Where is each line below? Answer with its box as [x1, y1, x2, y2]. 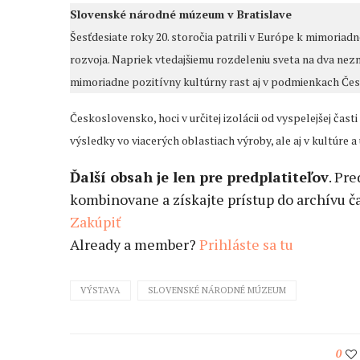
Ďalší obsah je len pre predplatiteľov [70, 167, 329, 187]
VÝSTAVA [80, 284, 121, 297]
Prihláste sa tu [199, 235, 293, 255]
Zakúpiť [70, 212, 121, 232]
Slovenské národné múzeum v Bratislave [70, 6, 292, 22]
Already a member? [70, 235, 199, 255]
